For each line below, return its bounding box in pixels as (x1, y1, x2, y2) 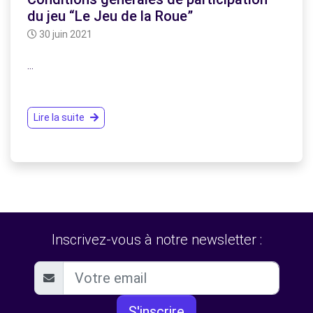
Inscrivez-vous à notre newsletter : (51, 231, 262, 249)
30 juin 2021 (37, 29, 92, 41)
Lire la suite (34, 112, 85, 124)
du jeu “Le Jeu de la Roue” (27, 8, 193, 25)
